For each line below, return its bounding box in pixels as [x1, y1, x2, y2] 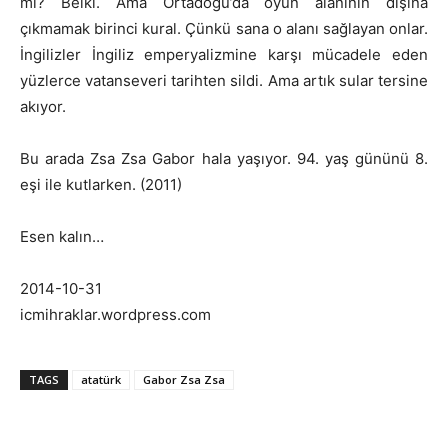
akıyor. [20, 96, 66, 116]
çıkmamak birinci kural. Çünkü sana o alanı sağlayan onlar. [20, 18, 428, 38]
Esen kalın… [20, 226, 104, 246]
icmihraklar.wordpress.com [20, 304, 211, 324]
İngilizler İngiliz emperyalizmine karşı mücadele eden [20, 44, 428, 64]
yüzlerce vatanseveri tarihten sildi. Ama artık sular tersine [20, 70, 428, 90]
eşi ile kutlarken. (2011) [20, 174, 182, 194]
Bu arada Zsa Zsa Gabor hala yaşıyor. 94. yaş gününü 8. [20, 148, 428, 168]
